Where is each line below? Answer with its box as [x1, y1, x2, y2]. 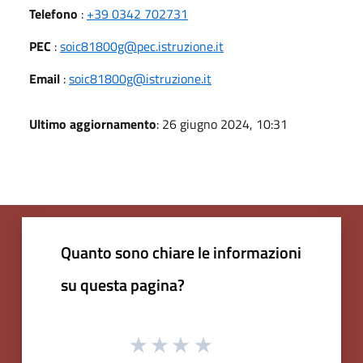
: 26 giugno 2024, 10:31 [156, 113, 288, 134]
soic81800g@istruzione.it [69, 68, 211, 88]
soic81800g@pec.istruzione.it [60, 36, 224, 56]
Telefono [29, 3, 78, 23]
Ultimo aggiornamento [29, 113, 156, 134]
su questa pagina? [61, 271, 185, 297]
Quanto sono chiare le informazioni [61, 239, 301, 265]
